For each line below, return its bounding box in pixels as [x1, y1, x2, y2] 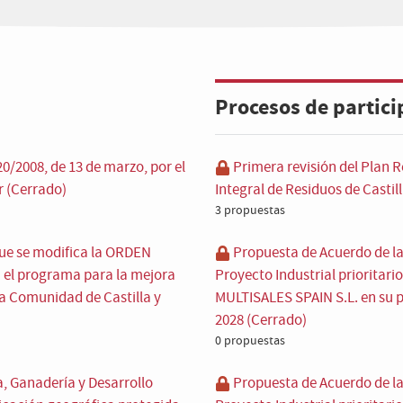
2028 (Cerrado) [215, 310, 307, 331]
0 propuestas [215, 333, 285, 349]
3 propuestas [215, 202, 285, 219]
